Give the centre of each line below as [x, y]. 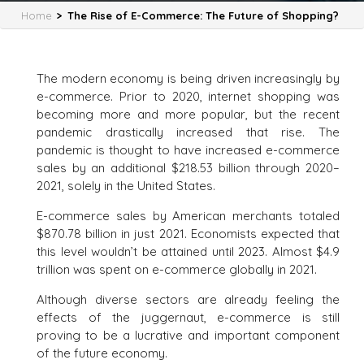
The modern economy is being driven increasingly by [188, 78]
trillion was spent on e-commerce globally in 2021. [177, 269]
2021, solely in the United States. [126, 185]
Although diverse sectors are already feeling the [188, 299]
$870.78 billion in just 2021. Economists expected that [188, 233]
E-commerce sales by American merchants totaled [188, 215]
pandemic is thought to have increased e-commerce [188, 149]
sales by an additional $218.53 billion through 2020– [188, 167]
